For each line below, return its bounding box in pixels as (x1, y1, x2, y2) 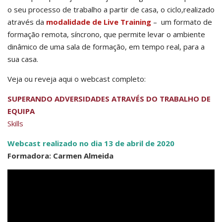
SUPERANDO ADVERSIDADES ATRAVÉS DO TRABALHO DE (7, 94, 211, 104)
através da (7, 17, 46, 27)
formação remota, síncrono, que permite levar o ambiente (7, 29, 205, 39)
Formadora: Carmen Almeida (7, 151, 113, 161)
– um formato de (151, 17, 212, 27)
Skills (7, 118, 23, 128)
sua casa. (7, 54, 38, 64)
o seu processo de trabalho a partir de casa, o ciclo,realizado (7, 4, 215, 14)
